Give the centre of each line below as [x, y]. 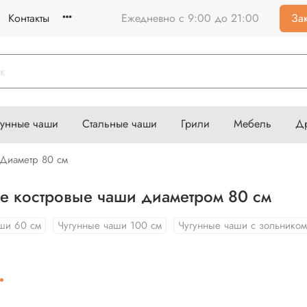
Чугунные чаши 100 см [109, 225]
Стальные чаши [120, 124]
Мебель [253, 124]
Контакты [29, 18]
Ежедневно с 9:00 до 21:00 [190, 18]
